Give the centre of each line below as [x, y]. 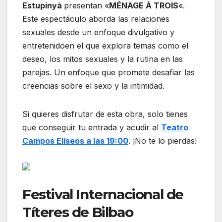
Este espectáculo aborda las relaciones [96, 19]
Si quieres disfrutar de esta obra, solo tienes [105, 114]
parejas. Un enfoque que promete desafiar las [109, 72]
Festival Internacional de [103, 194]
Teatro [175, 127]
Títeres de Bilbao [79, 212]
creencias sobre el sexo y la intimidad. [93, 85]
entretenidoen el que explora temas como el [105, 45]
